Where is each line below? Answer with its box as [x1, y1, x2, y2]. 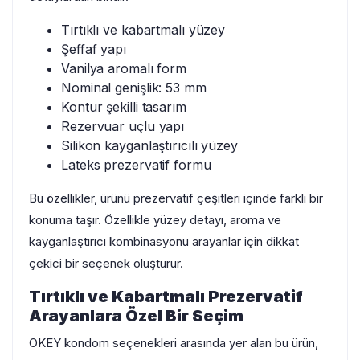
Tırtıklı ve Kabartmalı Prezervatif [29, 286, 303, 306]
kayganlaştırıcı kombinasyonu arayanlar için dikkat [29, 233, 299, 249]
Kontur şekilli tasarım [61, 98, 186, 115]
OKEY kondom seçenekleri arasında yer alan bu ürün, [29, 334, 318, 350]
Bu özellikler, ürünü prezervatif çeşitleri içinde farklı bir [29, 190, 323, 206]
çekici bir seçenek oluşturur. [29, 255, 183, 271]
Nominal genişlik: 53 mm [61, 79, 207, 96]
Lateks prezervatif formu [61, 156, 211, 173]
